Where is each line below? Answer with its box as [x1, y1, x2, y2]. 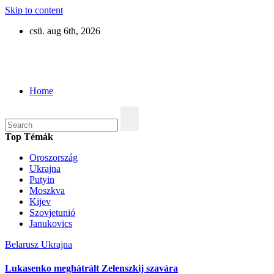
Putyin [29, 174, 54, 185]
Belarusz [5, 239, 41, 250]
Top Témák [5, 131, 53, 142]
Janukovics [29, 218, 72, 229]
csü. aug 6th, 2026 [29, 26, 100, 36]
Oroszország [29, 152, 78, 163]
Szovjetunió [29, 207, 75, 218]
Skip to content [5, 5, 63, 15]
